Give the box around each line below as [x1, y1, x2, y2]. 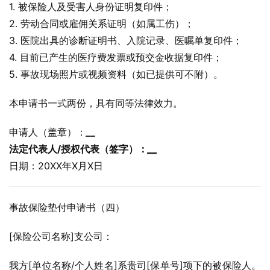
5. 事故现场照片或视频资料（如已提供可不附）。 [9, 68, 223, 80]
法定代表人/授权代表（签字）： [9, 143, 148, 155]
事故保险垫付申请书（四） [9, 201, 125, 213]
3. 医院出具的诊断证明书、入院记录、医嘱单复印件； [9, 34, 242, 46]
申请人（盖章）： [9, 126, 86, 138]
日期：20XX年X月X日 [9, 160, 103, 172]
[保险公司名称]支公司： [9, 230, 113, 242]
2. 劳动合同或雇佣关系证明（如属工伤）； [9, 17, 194, 30]
